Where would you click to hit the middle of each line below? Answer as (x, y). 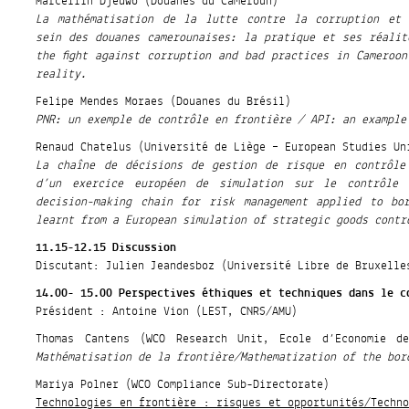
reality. (62, 74)
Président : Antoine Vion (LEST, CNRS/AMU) (167, 312)
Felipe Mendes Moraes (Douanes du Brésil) (164, 102)
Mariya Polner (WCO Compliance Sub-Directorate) (183, 385)
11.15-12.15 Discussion (106, 248)
